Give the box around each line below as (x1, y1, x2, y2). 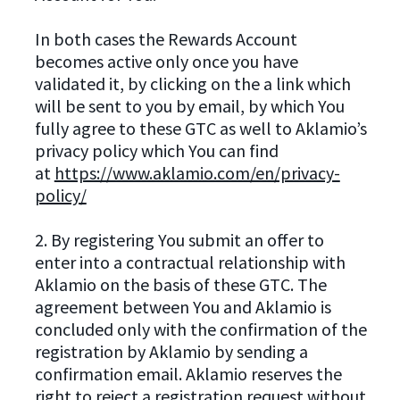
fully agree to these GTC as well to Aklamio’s (34, 117, 367, 140)
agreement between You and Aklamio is (34, 296, 331, 319)
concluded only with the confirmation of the (34, 318, 367, 341)
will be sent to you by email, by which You (34, 95, 345, 118)
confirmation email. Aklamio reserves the (34, 362, 342, 386)
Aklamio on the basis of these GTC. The (34, 273, 327, 296)
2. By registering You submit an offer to (34, 229, 324, 252)
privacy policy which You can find (34, 139, 279, 162)
